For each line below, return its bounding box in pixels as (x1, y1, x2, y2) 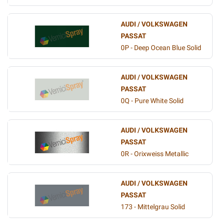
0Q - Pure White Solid (121, 97, 184, 105)
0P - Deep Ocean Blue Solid (121, 44, 201, 52)
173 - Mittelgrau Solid (121, 203, 185, 211)
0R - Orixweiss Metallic (121, 150, 189, 158)
